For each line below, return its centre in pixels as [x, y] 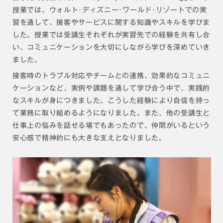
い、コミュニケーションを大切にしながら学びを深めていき [111, 48]
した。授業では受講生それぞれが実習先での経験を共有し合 [111, 35]
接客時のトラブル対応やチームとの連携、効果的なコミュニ [111, 76]
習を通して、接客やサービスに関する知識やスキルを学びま [111, 23]
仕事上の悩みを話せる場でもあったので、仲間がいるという [111, 126]
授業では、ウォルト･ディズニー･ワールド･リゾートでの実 [110, 10]
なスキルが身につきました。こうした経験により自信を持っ [111, 101]
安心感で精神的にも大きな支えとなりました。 [89, 138]
